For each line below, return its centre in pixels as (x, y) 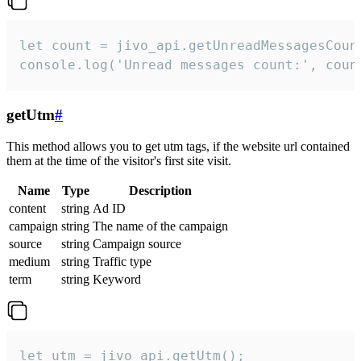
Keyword (117, 279)
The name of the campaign (160, 226)
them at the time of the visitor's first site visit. (119, 160)
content (27, 208)
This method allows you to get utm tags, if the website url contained (178, 146)
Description (160, 190)
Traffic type (122, 261)
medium (29, 261)
